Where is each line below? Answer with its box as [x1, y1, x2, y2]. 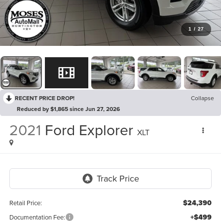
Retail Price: [9, 198, 42, 207]
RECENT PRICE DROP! [15, 93, 74, 102]
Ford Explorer [44, 119, 133, 141]
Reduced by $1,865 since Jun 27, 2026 [17, 104, 120, 113]
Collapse [191, 93, 214, 102]
